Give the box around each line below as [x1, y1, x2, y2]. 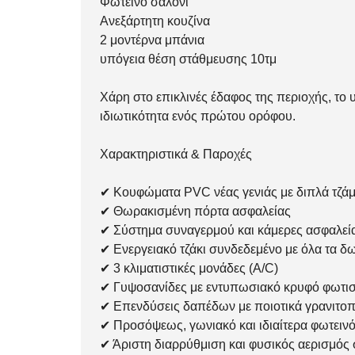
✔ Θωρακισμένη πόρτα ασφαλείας [100, 204, 291, 219]
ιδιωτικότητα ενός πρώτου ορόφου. [100, 109, 296, 124]
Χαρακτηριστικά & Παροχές [100, 147, 252, 162]
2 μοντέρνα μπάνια [100, 33, 204, 48]
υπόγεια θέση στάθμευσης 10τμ [100, 52, 277, 67]
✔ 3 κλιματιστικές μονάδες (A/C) [100, 261, 278, 276]
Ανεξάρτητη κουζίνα [100, 14, 210, 29]
